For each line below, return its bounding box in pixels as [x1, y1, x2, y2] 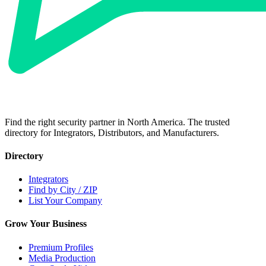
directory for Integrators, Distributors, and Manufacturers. [5, 127, 219, 138]
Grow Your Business [5, 218, 87, 229]
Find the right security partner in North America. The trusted [5, 116, 230, 127]
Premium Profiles [28, 242, 93, 252]
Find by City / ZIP [28, 185, 97, 195]
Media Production [28, 252, 96, 263]
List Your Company [28, 195, 102, 206]
